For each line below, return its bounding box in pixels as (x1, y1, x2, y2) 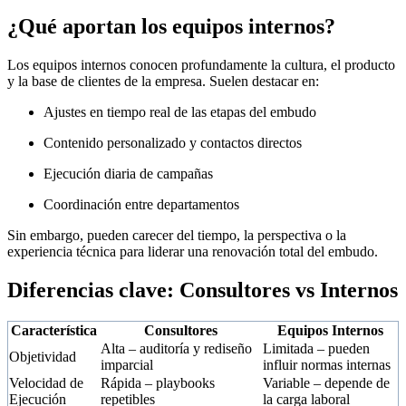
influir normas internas (263, 357, 391, 373)
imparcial (101, 357, 153, 373)
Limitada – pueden (263, 341, 370, 357)
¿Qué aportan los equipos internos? (7, 14, 335, 39)
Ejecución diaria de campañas (43, 166, 213, 182)
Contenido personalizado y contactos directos (43, 135, 302, 151)
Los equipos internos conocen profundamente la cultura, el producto (7, 57, 395, 73)
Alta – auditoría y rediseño (101, 341, 252, 357)
